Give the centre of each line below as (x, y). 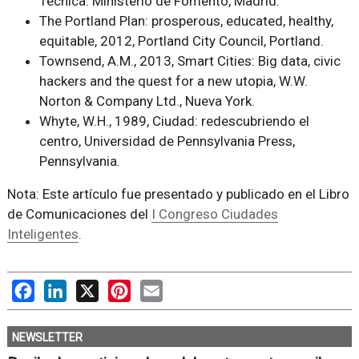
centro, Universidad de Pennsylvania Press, (167, 141)
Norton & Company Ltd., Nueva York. (147, 101)
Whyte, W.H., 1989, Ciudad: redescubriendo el (174, 121)
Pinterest (156, 288)
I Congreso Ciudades (214, 214)
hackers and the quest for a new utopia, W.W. (173, 81)
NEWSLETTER (47, 338)
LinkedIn (90, 288)
